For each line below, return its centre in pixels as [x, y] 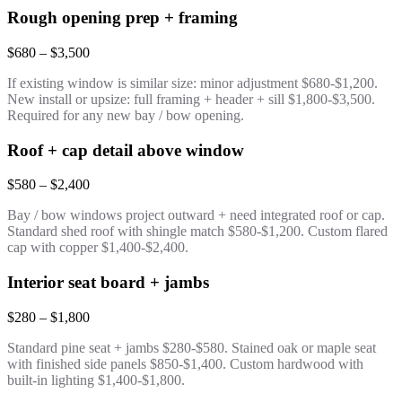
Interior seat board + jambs [108, 282]
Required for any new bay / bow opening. [126, 115]
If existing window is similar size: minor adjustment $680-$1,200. [192, 83]
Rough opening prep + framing [122, 18]
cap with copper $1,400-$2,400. [98, 248]
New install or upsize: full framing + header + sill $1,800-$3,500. [191, 99]
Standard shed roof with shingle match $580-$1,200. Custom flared [197, 232]
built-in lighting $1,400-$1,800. [96, 380]
